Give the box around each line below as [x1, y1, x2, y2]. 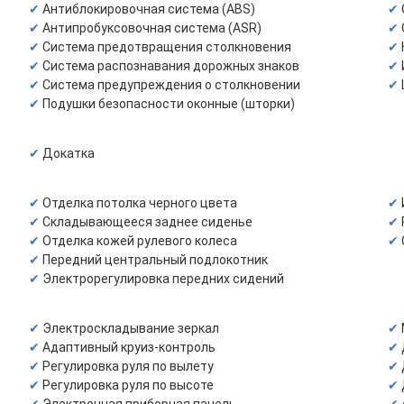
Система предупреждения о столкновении [42, 78, 300, 92]
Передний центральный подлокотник [42, 252, 268, 267]
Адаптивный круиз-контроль [42, 340, 216, 354]
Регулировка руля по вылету [42, 359, 214, 373]
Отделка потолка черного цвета [42, 196, 237, 210]
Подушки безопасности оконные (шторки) [42, 96, 295, 111]
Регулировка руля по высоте [42, 378, 214, 392]
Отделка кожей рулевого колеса [42, 234, 237, 248]
